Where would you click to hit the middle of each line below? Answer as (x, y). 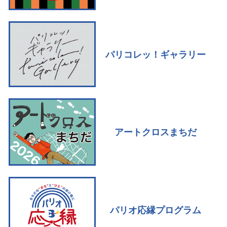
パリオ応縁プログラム (156, 210)
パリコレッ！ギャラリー (156, 54)
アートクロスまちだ (156, 131)
